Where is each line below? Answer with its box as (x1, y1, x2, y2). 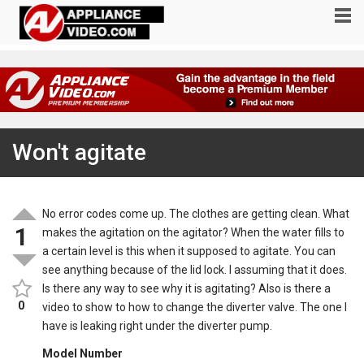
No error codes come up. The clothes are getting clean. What (42, 207, 350, 221)
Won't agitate (12, 139, 146, 167)
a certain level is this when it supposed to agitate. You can (42, 245, 336, 258)
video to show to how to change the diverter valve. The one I (42, 301, 348, 314)
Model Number (42, 347, 123, 361)
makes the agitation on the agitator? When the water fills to (42, 226, 345, 240)
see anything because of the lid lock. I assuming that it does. (42, 263, 348, 277)
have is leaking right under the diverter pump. (42, 319, 273, 333)
